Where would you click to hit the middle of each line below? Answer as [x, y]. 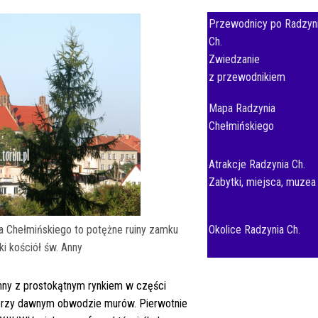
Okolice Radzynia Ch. [254, 230]
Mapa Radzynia [242, 108]
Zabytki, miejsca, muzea [262, 182]
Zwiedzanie [234, 59]
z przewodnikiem [247, 77]
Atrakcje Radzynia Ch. [257, 164]
